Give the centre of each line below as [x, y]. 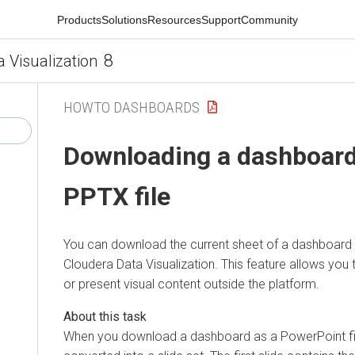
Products [79, 19]
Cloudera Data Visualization [139, 264]
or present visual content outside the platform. [191, 284]
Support [221, 19]
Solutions [124, 19]
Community [269, 19]
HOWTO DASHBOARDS [132, 107]
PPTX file [117, 197]
